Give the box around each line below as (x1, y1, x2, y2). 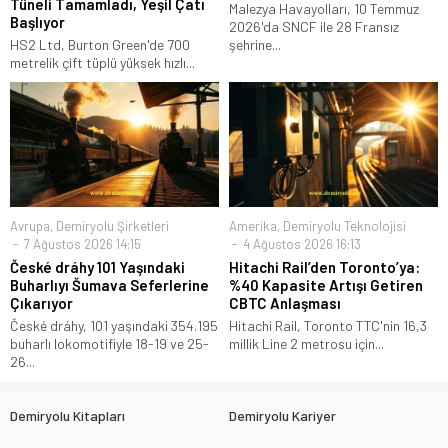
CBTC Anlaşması (229, 293, 341, 312)
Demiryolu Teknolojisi (283, 217, 406, 234)
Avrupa (10, 217, 50, 234)
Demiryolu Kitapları (10, 406, 125, 424)
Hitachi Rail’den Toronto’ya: (229, 257, 420, 276)
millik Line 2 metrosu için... (229, 334, 384, 352)
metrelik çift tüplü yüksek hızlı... (10, 53, 195, 71)
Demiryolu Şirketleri (56, 217, 169, 234)
